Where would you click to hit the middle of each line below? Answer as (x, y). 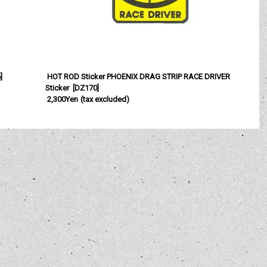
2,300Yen (63, 99)
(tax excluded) (105, 99)
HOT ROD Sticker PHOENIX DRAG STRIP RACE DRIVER (139, 76)
